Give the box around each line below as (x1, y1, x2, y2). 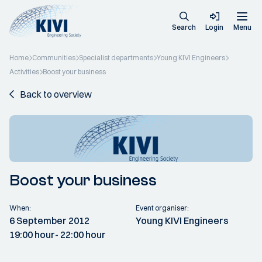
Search (172, 23, 196, 32)
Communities (32, 53, 75, 62)
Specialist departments (79, 53, 153, 62)
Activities (9, 67, 39, 76)
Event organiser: (136, 204, 189, 212)
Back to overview (20, 88, 92, 100)
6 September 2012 (9, 215, 89, 226)
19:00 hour (9, 229, 55, 240)
